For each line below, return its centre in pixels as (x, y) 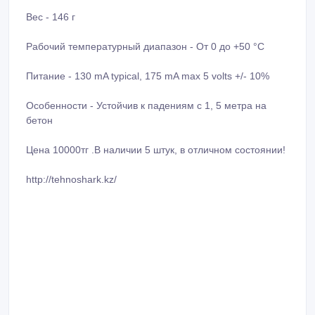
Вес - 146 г (51, 17)
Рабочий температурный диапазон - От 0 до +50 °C (145, 46)
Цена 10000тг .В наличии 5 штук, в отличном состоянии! (156, 149)
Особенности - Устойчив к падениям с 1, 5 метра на (146, 105)
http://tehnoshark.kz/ (71, 179)
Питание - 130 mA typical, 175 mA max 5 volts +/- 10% (148, 76)
